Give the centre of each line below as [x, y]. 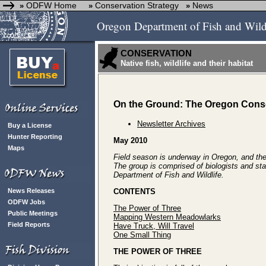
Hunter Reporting [35, 137]
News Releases [31, 191]
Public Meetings [33, 213]
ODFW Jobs [26, 202]
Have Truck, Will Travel [154, 226]
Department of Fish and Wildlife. [169, 175]
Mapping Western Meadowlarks [167, 217]
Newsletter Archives [171, 124]
